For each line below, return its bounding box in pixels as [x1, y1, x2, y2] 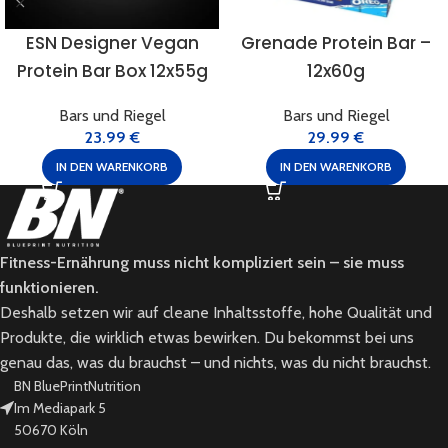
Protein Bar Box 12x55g [16, 59, 208, 84]
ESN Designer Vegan [25, 31, 199, 56]
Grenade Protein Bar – [241, 31, 431, 56]
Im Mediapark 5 [14, 399, 106, 418]
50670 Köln [14, 421, 88, 440]
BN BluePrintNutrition [14, 377, 141, 396]
